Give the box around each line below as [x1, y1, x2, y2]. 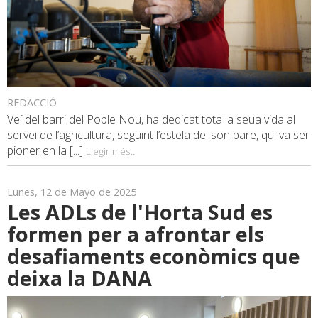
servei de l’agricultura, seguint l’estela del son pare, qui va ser [7, 127, 309, 143]
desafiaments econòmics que [7, 242, 300, 270]
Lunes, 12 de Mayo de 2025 [7, 185, 136, 199]
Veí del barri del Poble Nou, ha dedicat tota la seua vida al [7, 111, 295, 128]
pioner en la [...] [7, 143, 86, 159]
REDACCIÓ [7, 96, 57, 110]
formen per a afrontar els [7, 220, 264, 248]
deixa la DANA [7, 264, 152, 292]
